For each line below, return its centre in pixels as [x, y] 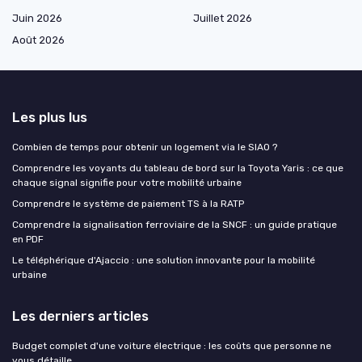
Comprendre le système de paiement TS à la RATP [128, 203]
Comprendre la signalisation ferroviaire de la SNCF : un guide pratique [175, 224]
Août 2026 [38, 40]
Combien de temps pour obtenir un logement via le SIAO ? [145, 147]
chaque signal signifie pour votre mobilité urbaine [127, 182]
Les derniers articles [80, 316]
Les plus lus [50, 117]
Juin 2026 [37, 18]
